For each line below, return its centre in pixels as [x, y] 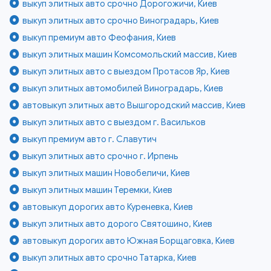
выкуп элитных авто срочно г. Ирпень [101, 156]
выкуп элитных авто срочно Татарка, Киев [110, 258]
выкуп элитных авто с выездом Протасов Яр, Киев [126, 72]
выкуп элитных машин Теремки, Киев [98, 190]
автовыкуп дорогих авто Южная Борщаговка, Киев [129, 241]
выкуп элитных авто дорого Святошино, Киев [118, 224]
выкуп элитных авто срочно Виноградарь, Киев [121, 21]
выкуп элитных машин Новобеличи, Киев [106, 173]
